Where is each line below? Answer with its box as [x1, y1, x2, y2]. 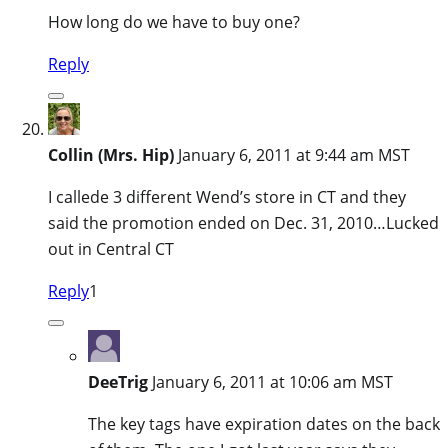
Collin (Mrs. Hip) [48, 143, 174, 166]
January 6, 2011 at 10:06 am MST [152, 370, 393, 393]
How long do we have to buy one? [48, 10, 300, 33]
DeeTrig [88, 370, 148, 393]
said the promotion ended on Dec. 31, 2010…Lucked [48, 211, 439, 234]
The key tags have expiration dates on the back [88, 412, 440, 435]
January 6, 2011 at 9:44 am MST [178, 143, 410, 166]
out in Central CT [48, 237, 174, 260]
